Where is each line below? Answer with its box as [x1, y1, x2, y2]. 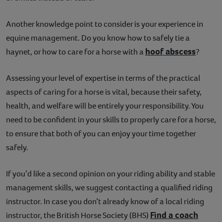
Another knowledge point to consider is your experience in [6, 18, 203, 30]
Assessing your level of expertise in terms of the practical [6, 72, 200, 84]
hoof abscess [145, 45, 196, 57]
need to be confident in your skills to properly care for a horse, [6, 113, 216, 125]
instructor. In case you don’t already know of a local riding [6, 195, 204, 207]
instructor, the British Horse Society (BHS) [6, 209, 150, 221]
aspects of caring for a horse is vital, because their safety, [6, 86, 202, 98]
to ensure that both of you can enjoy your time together [6, 127, 196, 139]
